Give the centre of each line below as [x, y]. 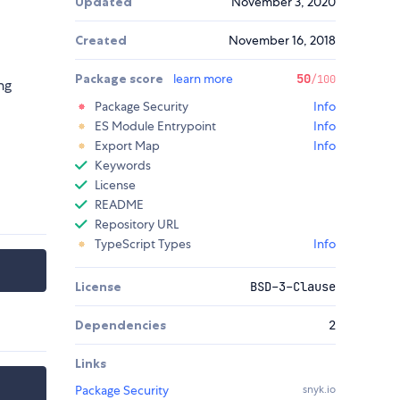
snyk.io [319, 390]
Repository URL [137, 225]
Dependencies [121, 325]
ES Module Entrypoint [155, 126]
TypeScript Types [143, 244]
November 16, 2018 [282, 41]
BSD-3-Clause [293, 287]
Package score [121, 79]
